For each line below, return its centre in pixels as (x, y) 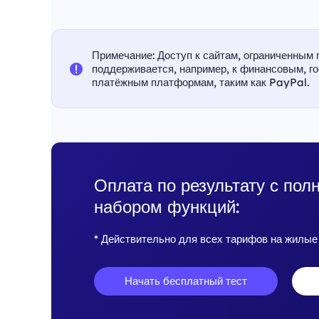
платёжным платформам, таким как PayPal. (200, 82)
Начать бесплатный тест (186, 281)
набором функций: (167, 206)
